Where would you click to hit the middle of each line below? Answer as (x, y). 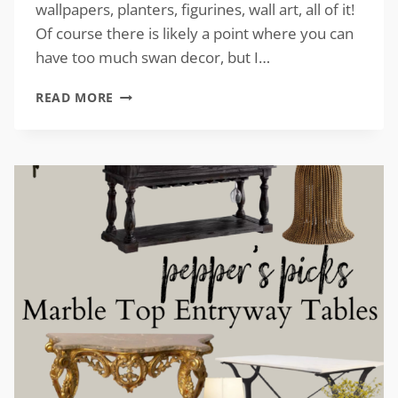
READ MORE (75, 98)
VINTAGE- (145, 93)
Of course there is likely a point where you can (195, 34)
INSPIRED (144, 112)
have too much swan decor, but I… (153, 58)
